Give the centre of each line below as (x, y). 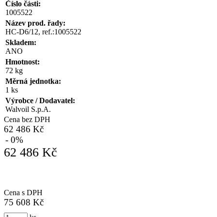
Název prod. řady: (35, 23)
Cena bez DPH (27, 119)
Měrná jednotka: (33, 81)
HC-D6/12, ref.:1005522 (43, 31)
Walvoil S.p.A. (28, 109)
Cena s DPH (23, 192)
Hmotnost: (23, 62)
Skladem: (21, 42)
